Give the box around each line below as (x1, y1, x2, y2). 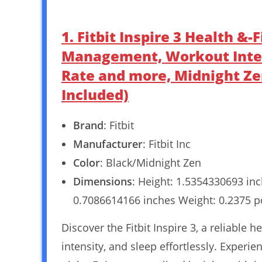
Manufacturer (73, 137, 143, 151)
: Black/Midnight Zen (100, 156, 201, 170)
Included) (61, 85, 129, 105)
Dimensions (73, 174, 132, 189)
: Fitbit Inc (143, 137, 191, 151)
